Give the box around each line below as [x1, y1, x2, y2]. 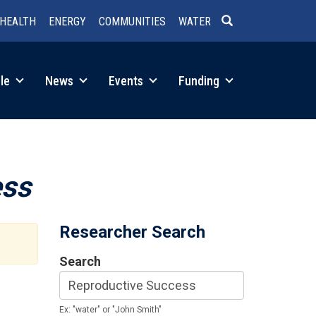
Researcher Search [59, 222, 205, 242]
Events [109, 73, 146, 88]
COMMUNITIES [99, 15, 166, 28]
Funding [178, 73, 222, 88]
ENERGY [49, 15, 86, 28]
